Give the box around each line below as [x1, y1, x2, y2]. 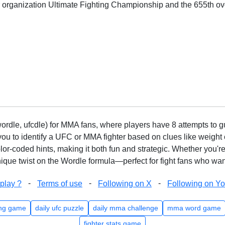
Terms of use [37, 179, 82, 188]
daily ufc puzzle [35, 204, 84, 212]
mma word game [167, 204, 221, 212]
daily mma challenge [92, 204, 158, 212]
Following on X [98, 179, 152, 188]
